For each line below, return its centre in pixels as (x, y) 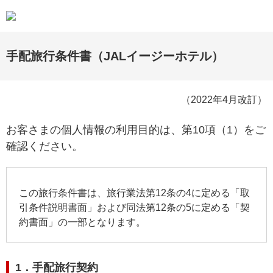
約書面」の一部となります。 (82, 222)
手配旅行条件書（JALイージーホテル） (115, 56)
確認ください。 (44, 146)
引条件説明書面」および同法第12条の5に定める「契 (134, 207)
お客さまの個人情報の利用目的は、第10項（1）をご (136, 130)
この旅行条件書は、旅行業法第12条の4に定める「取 (134, 193)
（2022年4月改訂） (224, 100)
